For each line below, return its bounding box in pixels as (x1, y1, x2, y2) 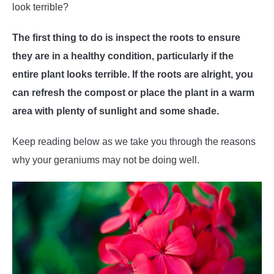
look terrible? (12, 2, 71, 12)
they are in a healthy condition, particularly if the (12, 51, 234, 61)
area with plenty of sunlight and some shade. (12, 106, 219, 116)
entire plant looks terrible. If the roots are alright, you (12, 69, 253, 80)
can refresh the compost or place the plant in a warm (12, 87, 254, 98)
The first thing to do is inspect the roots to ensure (12, 32, 240, 43)
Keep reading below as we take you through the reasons (12, 136, 256, 147)
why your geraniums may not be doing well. (12, 155, 199, 165)
